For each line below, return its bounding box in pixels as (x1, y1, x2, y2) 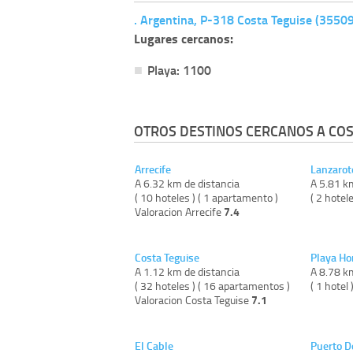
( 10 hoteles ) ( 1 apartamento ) (135, 189, 278, 205)
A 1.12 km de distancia (135, 263, 240, 279)
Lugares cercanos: (134, 28, 233, 47)
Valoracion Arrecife (135, 203, 224, 219)
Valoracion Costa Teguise (135, 292, 251, 307)
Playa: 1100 (147, 60, 211, 79)
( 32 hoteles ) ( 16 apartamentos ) (135, 277, 290, 293)
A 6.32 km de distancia (135, 175, 240, 191)
